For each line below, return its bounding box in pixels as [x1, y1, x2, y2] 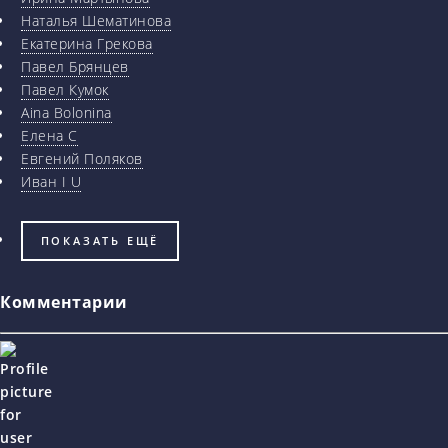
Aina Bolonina [21, 103, 112, 123]
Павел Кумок [21, 80, 109, 100]
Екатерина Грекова [21, 34, 153, 54]
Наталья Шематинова [21, 11, 171, 31]
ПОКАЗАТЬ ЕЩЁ [40, 233, 160, 249]
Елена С [21, 126, 78, 146]
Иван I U [21, 172, 81, 192]
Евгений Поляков [21, 149, 143, 169]
